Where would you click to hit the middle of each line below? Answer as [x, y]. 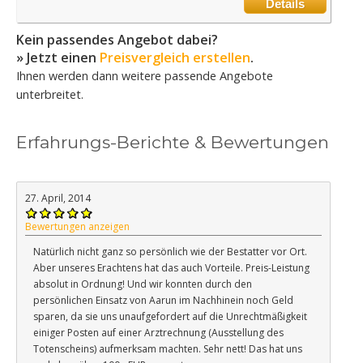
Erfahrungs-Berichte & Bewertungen [173, 142]
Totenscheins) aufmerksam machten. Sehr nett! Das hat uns [168, 348]
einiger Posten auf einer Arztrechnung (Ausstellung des [158, 332]
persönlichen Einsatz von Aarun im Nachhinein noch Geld [163, 300]
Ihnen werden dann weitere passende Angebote [145, 75]
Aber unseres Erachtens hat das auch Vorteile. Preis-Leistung [171, 267]
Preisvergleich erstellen [175, 57]
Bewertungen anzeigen [77, 226]
